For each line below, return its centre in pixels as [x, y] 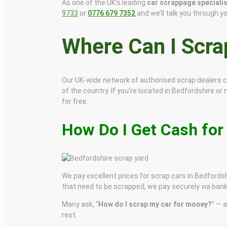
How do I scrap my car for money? [155, 204]
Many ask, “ [80, 204]
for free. [75, 102]
